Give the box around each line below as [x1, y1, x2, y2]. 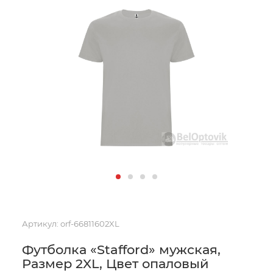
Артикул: [22, 219, 58, 229]
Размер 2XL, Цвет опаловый [22, 256, 209, 271]
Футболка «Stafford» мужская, [22, 242, 221, 257]
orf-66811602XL [60, 219, 119, 229]
